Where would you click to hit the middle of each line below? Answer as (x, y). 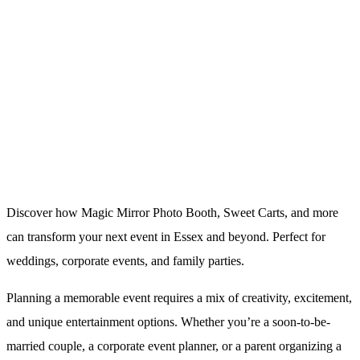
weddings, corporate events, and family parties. (125, 261)
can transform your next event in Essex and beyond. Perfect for (166, 237)
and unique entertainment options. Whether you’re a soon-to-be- (168, 322)
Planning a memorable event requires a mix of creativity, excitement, (179, 298)
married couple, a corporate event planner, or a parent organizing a (174, 346)
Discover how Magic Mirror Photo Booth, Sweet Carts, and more (172, 213)
